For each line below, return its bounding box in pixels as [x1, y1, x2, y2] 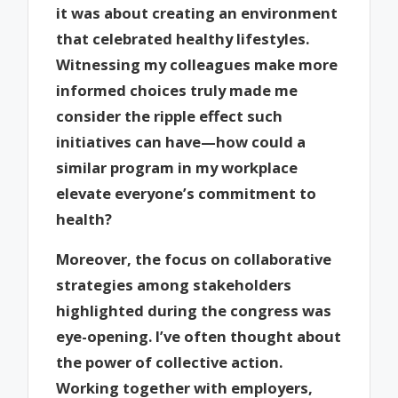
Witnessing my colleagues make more [56, 54, 338, 76]
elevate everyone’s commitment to [56, 183, 317, 204]
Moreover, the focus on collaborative [56, 248, 332, 269]
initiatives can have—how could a [56, 131, 306, 153]
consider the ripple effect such [56, 106, 283, 127]
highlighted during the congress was [56, 299, 332, 321]
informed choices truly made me [56, 80, 298, 101]
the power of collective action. [56, 351, 283, 372]
